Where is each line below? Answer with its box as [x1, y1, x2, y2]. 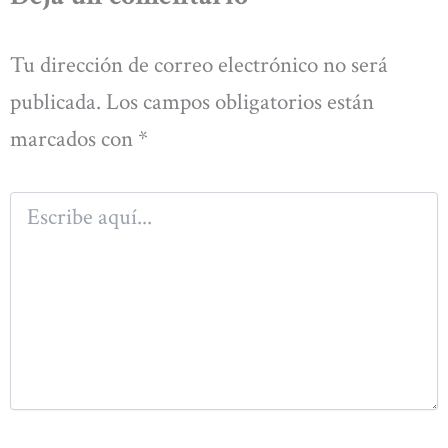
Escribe [9, 192, 50, 211]
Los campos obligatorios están [106, 87, 374, 118]
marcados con [10, 124, 138, 155]
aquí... [9, 212, 42, 231]
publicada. [10, 87, 101, 118]
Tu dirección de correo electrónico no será [10, 50, 388, 81]
